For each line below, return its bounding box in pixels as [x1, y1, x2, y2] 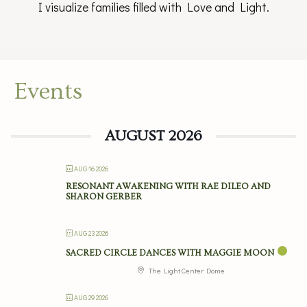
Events [14, 78, 82, 105]
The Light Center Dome [147, 265, 225, 275]
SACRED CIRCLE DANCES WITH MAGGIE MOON [66, 248, 274, 258]
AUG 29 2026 [74, 293, 108, 302]
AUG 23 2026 [74, 229, 108, 238]
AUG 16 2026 [74, 164, 108, 173]
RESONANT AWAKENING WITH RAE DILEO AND [66, 182, 271, 191]
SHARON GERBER [66, 192, 142, 201]
